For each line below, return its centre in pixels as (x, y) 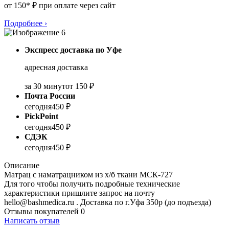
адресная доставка (56, 67)
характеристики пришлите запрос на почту (79, 193)
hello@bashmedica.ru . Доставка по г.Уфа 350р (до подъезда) (108, 202)
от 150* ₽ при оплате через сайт (60, 6)
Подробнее (23, 24)
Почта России (50, 96)
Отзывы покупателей (42, 212)
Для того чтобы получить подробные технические (92, 184)
